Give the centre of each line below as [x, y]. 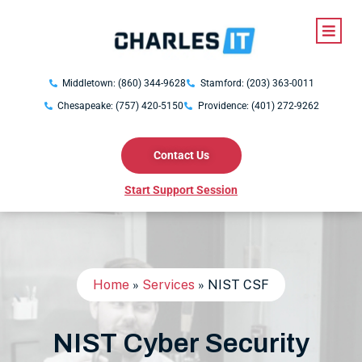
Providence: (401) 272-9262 [258, 106]
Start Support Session [181, 190]
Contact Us [181, 155]
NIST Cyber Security [181, 343]
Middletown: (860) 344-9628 [124, 83]
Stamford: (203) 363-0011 [257, 83]
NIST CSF [238, 284]
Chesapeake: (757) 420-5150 [120, 106]
